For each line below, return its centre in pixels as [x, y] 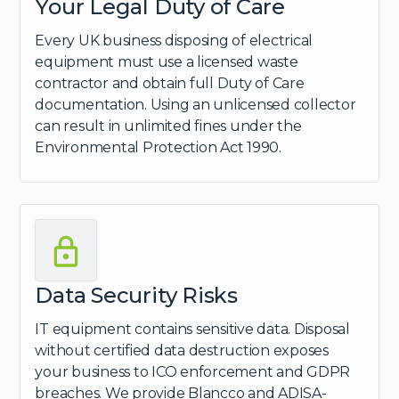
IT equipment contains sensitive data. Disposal [192, 329]
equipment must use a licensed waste [167, 61]
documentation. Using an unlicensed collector [195, 104]
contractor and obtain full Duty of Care [170, 83]
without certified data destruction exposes [182, 350]
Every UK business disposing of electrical [174, 40]
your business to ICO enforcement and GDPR [193, 371]
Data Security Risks [136, 295]
